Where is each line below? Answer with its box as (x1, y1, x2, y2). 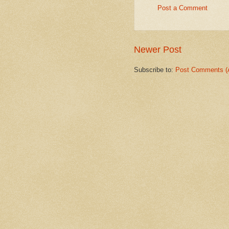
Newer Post (134, 44, 181, 55)
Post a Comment (157, 4, 208, 12)
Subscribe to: (134, 66, 175, 74)
